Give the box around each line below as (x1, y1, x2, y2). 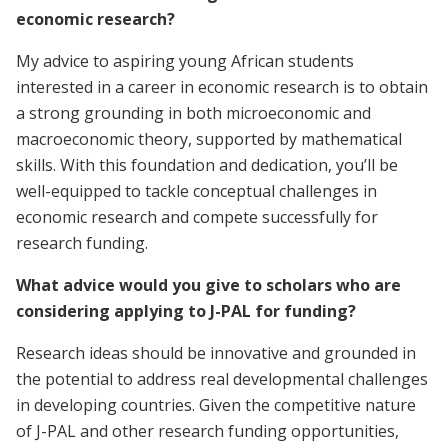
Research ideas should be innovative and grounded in (16, 341, 416, 364)
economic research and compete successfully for (16, 205, 378, 228)
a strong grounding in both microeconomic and (16, 101, 371, 124)
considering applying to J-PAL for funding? (16, 299, 356, 322)
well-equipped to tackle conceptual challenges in (16, 179, 377, 202)
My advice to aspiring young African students (16, 49, 354, 72)
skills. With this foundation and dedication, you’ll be (16, 153, 398, 176)
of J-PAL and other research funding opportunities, (16, 419, 399, 442)
